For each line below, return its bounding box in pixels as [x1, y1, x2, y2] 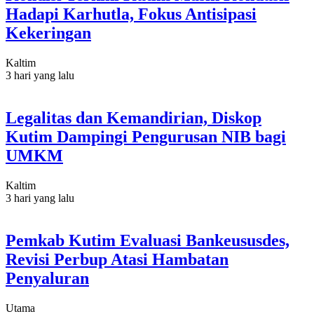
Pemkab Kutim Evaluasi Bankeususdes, [6, 231, 289, 250]
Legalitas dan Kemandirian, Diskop [6, 109, 261, 128]
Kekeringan [6, 24, 91, 43]
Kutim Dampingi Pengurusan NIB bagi [6, 128, 286, 146]
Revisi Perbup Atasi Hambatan [6, 250, 228, 268]
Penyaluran [6, 269, 89, 287]
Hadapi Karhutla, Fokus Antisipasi [6, 5, 257, 24]
